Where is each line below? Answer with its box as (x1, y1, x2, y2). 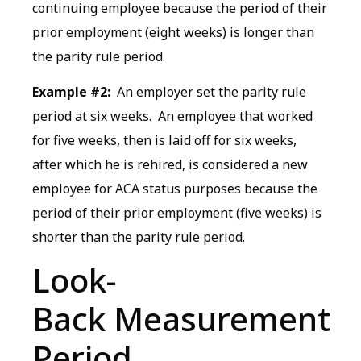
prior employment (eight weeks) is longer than (32, 23, 314, 41)
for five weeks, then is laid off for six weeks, (32, 131, 297, 150)
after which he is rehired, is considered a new (32, 156, 308, 174)
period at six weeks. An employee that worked (32, 107, 313, 126)
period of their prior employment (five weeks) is (32, 204, 322, 222)
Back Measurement (32, 296, 330, 341)
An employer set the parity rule (110, 83, 306, 102)
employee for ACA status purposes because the (32, 180, 317, 198)
